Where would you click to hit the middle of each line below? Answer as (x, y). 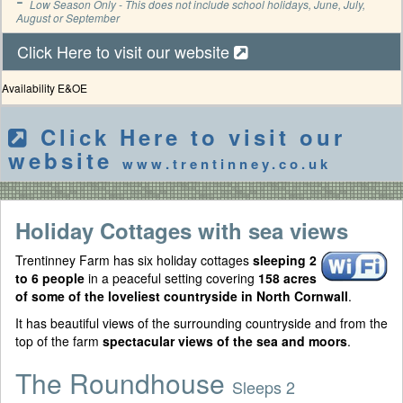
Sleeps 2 (264, 387)
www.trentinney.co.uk (227, 163)
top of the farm (57, 341)
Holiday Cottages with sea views (182, 231)
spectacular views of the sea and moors (223, 341)
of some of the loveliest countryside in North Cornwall (182, 296)
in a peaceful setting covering (173, 278)
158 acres (287, 278)
